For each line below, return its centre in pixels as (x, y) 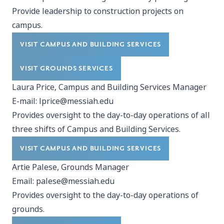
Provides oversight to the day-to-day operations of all (111, 115)
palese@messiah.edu (75, 181)
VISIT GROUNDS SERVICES (66, 68)
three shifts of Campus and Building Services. (96, 129)
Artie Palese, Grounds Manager (70, 167)
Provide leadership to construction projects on (98, 11)
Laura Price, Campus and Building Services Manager (109, 87)
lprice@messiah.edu (76, 101)
